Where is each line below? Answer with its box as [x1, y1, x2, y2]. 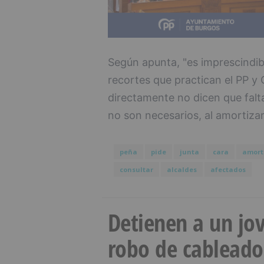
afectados [210, 165, 246, 174]
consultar [119, 165, 153, 174]
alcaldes [166, 165, 197, 174]
